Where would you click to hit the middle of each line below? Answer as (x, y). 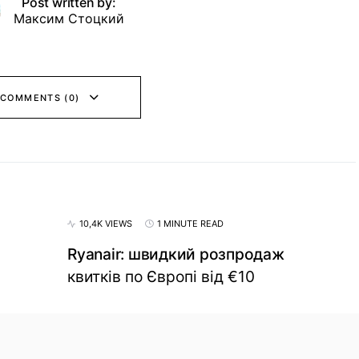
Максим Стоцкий (69, 18)
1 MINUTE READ (190, 224)
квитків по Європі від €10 (161, 276)
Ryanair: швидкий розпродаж (176, 254)
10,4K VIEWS (106, 224)
